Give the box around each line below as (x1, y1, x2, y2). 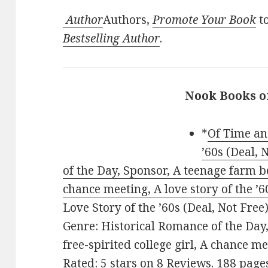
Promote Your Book (153, 12, 257, 28)
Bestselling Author (63, 31, 160, 47)
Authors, (103, 12, 153, 28)
